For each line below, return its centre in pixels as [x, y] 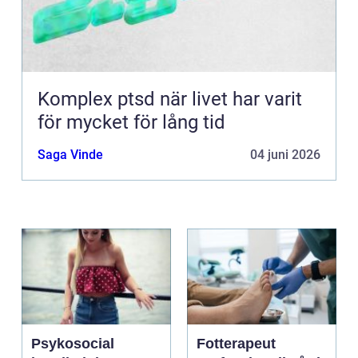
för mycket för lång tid [131, 123]
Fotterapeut [236, 344]
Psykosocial [73, 344]
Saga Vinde [70, 155]
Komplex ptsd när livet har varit [99, 99]
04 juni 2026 [285, 155]
